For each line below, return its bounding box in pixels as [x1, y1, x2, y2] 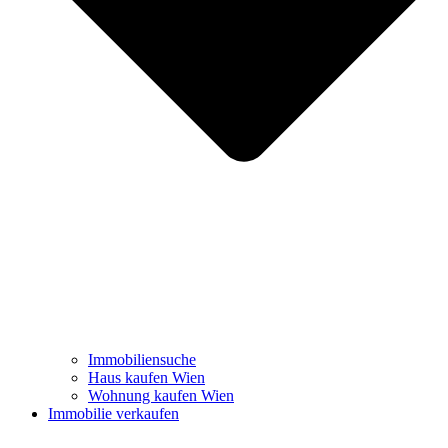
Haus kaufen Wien [88, 369, 205, 387]
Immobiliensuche [88, 351, 196, 369]
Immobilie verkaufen [48, 405, 179, 423]
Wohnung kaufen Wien [88, 387, 234, 405]
